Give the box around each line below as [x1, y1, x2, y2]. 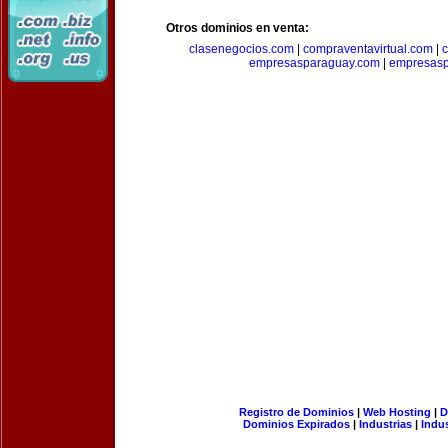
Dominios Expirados [243, 418, 350, 430]
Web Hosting [362, 406, 431, 418]
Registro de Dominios [238, 406, 354, 418]
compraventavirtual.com [302, 42, 433, 56]
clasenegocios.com [188, 42, 294, 56]
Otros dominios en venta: [166, 21, 309, 35]
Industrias [359, 418, 412, 430]
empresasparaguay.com [248, 56, 380, 70]
